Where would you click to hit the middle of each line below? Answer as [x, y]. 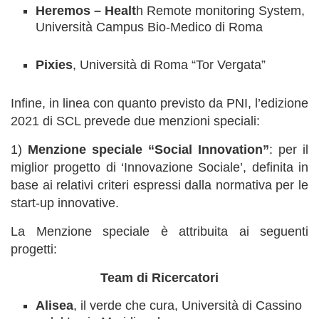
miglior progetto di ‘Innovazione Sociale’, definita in [159, 167]
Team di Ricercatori [159, 278]
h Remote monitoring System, [220, 11]
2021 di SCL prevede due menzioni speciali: [135, 121]
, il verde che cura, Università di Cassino [188, 305]
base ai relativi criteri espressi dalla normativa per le [159, 185]
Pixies [54, 65]
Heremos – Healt [86, 11]
